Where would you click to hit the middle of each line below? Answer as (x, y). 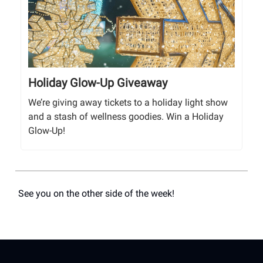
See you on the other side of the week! (96, 194)
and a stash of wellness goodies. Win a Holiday (126, 117)
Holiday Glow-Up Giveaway (98, 83)
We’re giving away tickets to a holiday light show (128, 103)
